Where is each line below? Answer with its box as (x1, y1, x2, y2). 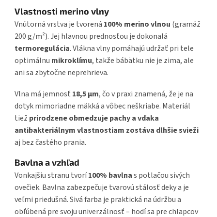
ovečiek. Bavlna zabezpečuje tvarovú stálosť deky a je (15, 182, 189, 193)
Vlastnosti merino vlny (15, 5, 109, 16)
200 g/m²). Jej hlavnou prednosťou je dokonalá (15, 31, 168, 42)
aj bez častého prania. (15, 137, 86, 148)
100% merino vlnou (104, 18, 170, 30)
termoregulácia (15, 43, 70, 54)
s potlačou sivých (132, 170, 190, 181)
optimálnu (15, 55, 51, 66)
